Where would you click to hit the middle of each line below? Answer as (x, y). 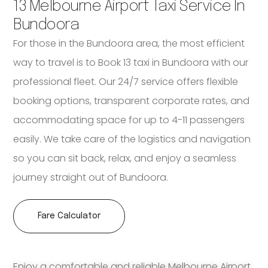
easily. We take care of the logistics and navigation (132, 139)
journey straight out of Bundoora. (91, 178)
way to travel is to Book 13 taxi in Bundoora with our (131, 63)
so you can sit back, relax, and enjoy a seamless (125, 159)
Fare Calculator (69, 216)
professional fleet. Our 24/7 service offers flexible (126, 82)
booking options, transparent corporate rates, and (132, 101)
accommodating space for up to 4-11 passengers (129, 120)
